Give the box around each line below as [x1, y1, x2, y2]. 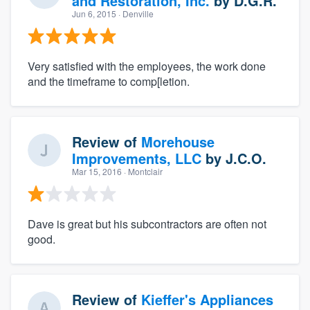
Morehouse [141, 131, 215, 152]
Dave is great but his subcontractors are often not [28, 215, 266, 232]
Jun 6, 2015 [72, 7, 116, 19]
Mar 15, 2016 [72, 165, 122, 177]
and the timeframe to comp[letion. [28, 73, 190, 89]
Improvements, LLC [72, 147, 201, 168]
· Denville [116, 7, 154, 19]
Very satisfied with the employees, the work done [28, 57, 266, 74]
